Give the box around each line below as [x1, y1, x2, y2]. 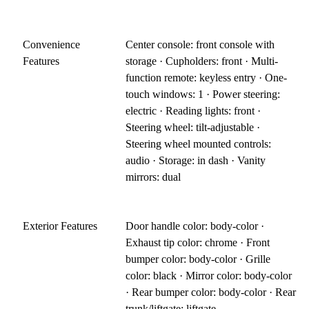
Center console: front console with [126, 38, 275, 50]
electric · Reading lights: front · [126, 104, 261, 117]
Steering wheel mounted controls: [126, 137, 272, 150]
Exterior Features [23, 219, 97, 232]
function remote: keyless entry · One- [126, 71, 288, 83]
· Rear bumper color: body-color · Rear [126, 286, 297, 298]
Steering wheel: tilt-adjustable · [126, 121, 261, 133]
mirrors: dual [126, 170, 181, 183]
